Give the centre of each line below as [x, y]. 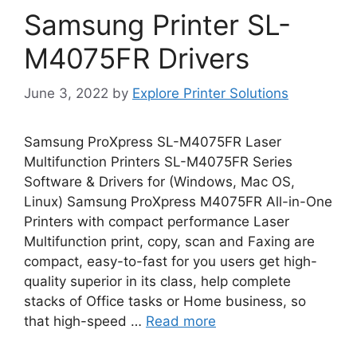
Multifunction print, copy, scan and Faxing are [169, 241]
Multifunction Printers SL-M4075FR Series [158, 162]
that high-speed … [85, 321]
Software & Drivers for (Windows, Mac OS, [159, 182]
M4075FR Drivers [137, 58]
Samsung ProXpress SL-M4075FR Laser [153, 142]
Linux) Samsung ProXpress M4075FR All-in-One [178, 202]
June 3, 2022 [66, 93]
